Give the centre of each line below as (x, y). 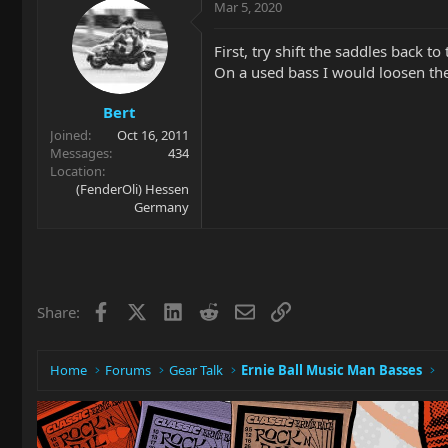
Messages (79, 152)
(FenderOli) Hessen (132, 188)
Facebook (142, 309)
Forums (128, 370)
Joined (69, 134)
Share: (58, 311)
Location (76, 170)
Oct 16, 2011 (153, 134)
